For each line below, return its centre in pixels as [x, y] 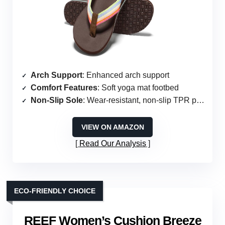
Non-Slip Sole [57, 100]
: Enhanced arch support [126, 75]
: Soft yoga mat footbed [138, 88]
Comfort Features [64, 88]
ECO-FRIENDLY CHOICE [55, 191]
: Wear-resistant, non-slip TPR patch [140, 100]
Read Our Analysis [113, 144]
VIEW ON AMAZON [113, 127]
